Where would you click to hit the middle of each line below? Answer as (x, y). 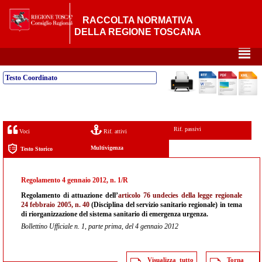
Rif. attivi (114, 131)
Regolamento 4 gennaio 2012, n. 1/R (75, 180)
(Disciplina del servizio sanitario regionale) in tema (166, 205)
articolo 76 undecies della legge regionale (180, 195)
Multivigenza (107, 148)
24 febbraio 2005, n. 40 (56, 205)
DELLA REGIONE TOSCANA (138, 32)
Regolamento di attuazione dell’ (70, 195)
